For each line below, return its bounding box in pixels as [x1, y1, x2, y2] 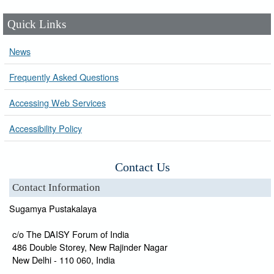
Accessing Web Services [9, 95, 106, 109]
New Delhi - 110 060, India [12, 253, 115, 266]
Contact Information [12, 181, 100, 193]
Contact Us [115, 160, 171, 174]
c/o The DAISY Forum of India [12, 227, 129, 240]
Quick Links [7, 18, 67, 31]
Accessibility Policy [9, 121, 82, 135]
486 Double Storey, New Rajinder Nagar [12, 240, 168, 253]
